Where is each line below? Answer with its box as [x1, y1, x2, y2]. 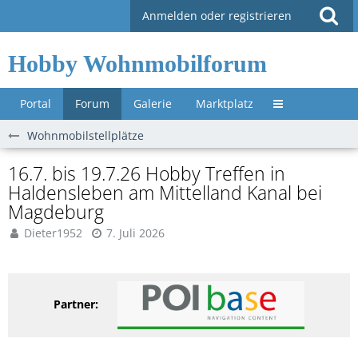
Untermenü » [276, 105, 336, 117]
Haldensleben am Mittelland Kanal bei [8, 180, 322, 205]
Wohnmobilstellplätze [27, 128, 144, 143]
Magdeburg [8, 199, 104, 225]
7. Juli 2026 [106, 225, 165, 241]
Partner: [54, 296, 98, 312]
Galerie [133, 96, 172, 111]
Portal [20, 96, 51, 111]
